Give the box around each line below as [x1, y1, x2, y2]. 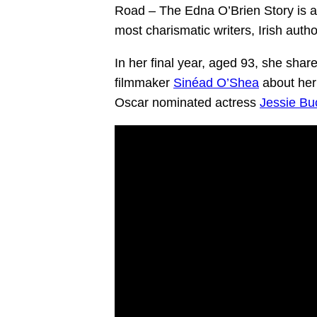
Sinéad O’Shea [173, 75, 259, 90]
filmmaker [115, 75, 173, 90]
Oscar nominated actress [115, 95, 260, 110]
